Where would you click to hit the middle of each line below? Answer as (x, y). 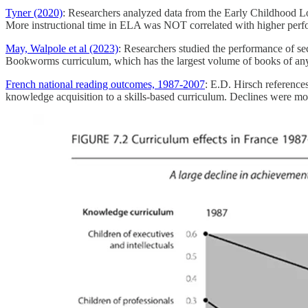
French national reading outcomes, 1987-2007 (105, 85)
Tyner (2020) (34, 13)
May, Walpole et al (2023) (62, 49)
